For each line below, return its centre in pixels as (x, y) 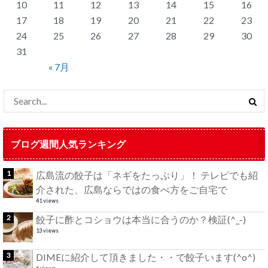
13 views (47, 231)
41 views (47, 201)
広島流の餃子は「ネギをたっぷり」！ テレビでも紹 (147, 175)
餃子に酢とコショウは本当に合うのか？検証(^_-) (141, 220)
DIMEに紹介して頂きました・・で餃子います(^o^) (146, 257)
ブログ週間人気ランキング (68, 144)
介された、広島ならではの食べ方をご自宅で (132, 190)
